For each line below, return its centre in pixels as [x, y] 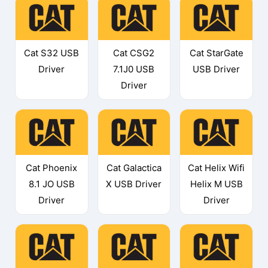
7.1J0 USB [134, 69]
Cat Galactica [134, 167]
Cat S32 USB [52, 53]
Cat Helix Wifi [217, 167]
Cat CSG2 [134, 53]
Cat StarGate [216, 53]
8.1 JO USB [51, 184]
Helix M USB [216, 184]
